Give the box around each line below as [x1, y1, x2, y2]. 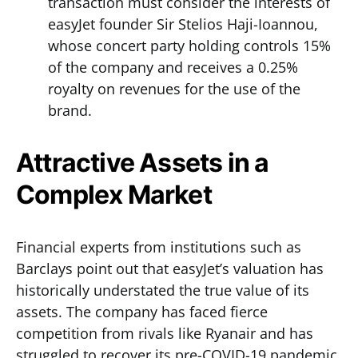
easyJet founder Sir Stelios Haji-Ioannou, [48, 14, 318, 34]
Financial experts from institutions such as [16, 237, 301, 257]
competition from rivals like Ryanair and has [16, 324, 313, 343]
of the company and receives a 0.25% [48, 58, 298, 77]
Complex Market [16, 179, 212, 210]
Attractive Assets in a [16, 147, 269, 178]
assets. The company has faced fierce [16, 302, 268, 321]
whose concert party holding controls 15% [48, 36, 331, 55]
